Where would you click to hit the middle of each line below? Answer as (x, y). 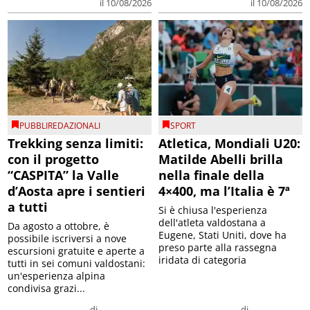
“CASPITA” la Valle (64, 175)
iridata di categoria (202, 260)
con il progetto (54, 159)
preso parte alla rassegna (218, 248)
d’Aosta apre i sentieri (77, 191)
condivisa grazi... (47, 289)
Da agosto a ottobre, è (59, 226)
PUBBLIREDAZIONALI (60, 126)
